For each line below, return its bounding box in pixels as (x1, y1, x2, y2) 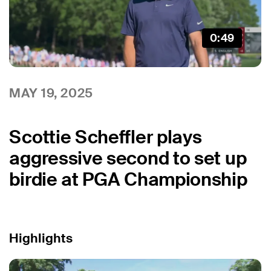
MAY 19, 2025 (9, 84, 93, 101)
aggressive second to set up (9, 146, 247, 171)
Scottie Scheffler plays (9, 125, 202, 149)
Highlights (9, 229, 73, 246)
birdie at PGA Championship (9, 168, 247, 192)
